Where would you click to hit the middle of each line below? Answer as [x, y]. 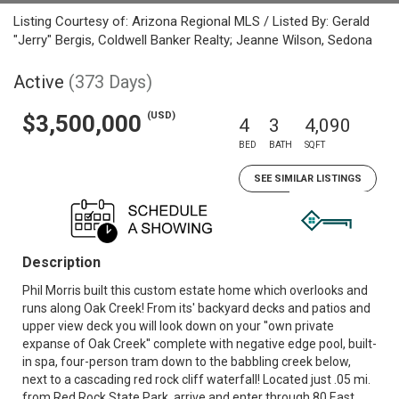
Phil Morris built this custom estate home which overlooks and [195, 290]
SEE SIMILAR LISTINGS [308, 179]
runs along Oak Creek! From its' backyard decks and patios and [196, 308]
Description [61, 262]
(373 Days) [110, 82]
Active [39, 82]
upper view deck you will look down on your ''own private [178, 326]
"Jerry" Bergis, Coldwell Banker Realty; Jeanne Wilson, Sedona [193, 40]
